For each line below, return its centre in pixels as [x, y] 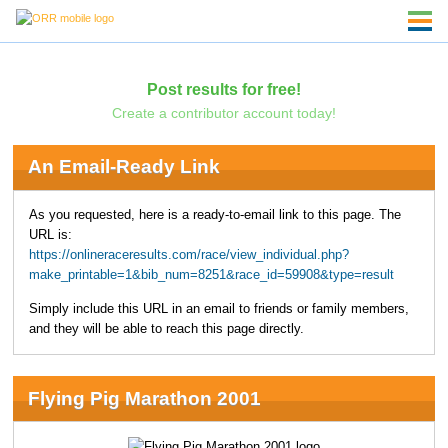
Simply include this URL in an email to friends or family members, [218, 309]
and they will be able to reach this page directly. [166, 329]
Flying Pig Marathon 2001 [144, 398]
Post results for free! [223, 88]
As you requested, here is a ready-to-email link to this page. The [214, 214]
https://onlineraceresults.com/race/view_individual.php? [188, 254]
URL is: [50, 234]
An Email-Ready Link [123, 167]
